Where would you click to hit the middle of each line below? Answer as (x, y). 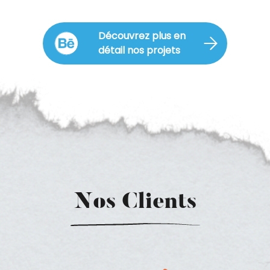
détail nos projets (139, 50)
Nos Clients (135, 202)
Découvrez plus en (142, 36)
